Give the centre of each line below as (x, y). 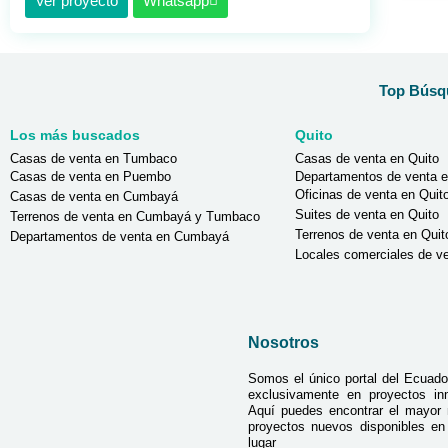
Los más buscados (75, 134)
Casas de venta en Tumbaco (93, 158)
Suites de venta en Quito (367, 214)
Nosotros (283, 342)
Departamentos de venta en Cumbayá (119, 236)
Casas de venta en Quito (367, 158)
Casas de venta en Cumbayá (94, 196)
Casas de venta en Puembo (90, 176)
